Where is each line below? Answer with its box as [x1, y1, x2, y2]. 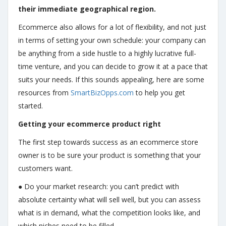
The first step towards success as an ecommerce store [18, 137, 198, 147]
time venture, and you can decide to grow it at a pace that [18, 62, 208, 71]
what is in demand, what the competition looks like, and [18, 208, 200, 217]
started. [18, 101, 43, 110]
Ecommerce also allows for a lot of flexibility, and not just [18, 22, 206, 32]
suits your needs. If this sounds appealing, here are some [18, 75, 204, 84]
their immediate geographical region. [18, 4, 156, 14]
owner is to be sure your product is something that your [18, 150, 201, 160]
